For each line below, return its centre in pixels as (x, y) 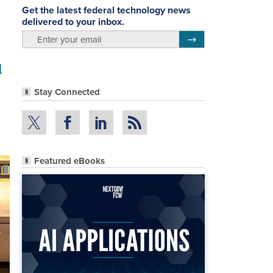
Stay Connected (67, 92)
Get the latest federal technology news (106, 10)
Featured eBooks (69, 161)
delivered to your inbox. (73, 21)
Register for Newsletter (228, 37)
